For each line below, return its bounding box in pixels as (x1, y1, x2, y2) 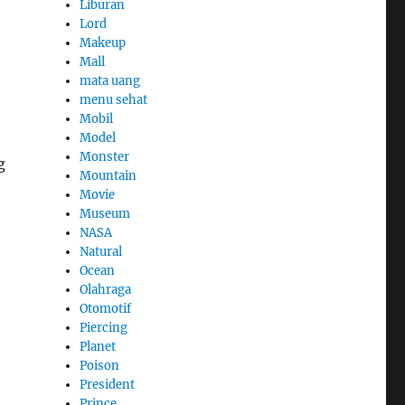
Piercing (80, 319, 128, 335)
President (80, 376, 136, 392)
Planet (80, 338, 117, 354)
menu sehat (80, 91, 148, 108)
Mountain (80, 167, 137, 184)
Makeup (80, 34, 127, 51)
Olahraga (80, 281, 132, 297)
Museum (80, 205, 131, 221)
